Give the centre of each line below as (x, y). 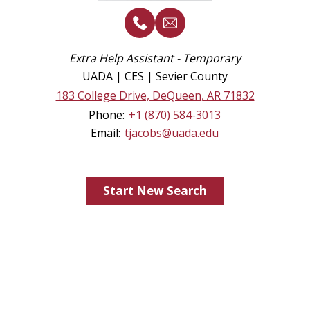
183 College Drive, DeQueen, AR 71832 (155, 95)
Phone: (108, 115)
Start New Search (155, 191)
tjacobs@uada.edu (171, 133)
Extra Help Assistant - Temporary (155, 58)
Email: (107, 133)
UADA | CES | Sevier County (155, 76)
